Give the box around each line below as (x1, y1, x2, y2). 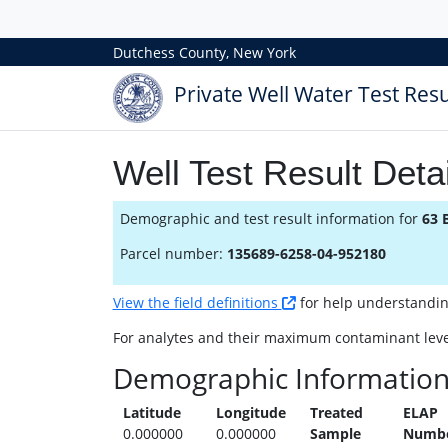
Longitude (216, 403, 287, 422)
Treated (309, 403, 363, 422)
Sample (309, 424, 361, 443)
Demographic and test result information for (119, 209, 422, 228)
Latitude (123, 403, 181, 422)
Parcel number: (119, 244, 227, 263)
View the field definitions (112, 293, 282, 312)
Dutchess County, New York (112, 42, 296, 62)
